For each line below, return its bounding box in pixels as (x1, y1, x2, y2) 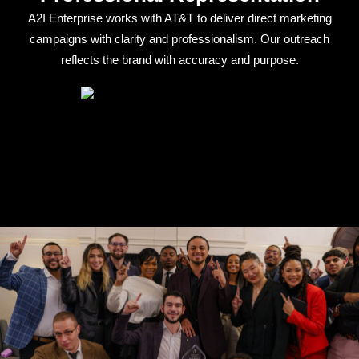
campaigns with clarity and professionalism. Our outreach (30, 31, 329, 46)
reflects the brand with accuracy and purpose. (60, 52, 299, 67)
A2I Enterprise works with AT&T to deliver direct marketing (27, 10, 332, 25)
